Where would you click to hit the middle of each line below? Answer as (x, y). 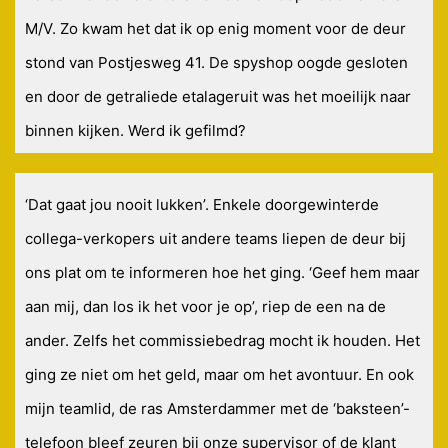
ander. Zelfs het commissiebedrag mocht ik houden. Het (222, 341)
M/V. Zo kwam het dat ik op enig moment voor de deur (215, 29)
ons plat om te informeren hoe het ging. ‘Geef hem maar (222, 273)
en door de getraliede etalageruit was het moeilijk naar (218, 97)
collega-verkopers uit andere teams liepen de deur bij (215, 239)
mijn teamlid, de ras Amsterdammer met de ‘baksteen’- (217, 409)
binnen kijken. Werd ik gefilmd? (135, 131)
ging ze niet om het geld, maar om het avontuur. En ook (219, 375)
